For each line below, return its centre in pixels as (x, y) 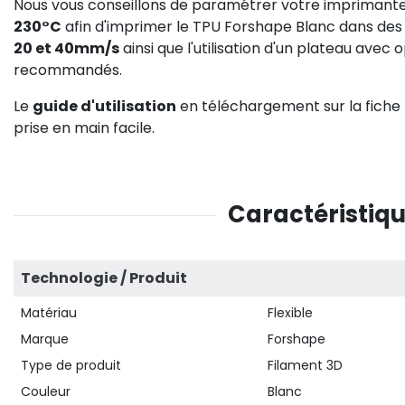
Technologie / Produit (104, 278)
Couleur (46, 391)
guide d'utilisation (104, 106)
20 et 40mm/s (66, 48)
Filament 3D (306, 365)
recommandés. (68, 70)
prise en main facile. (84, 128)
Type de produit (71, 365)
